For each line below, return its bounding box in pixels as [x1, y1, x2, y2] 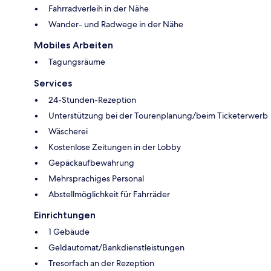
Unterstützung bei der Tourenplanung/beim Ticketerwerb [48, 110, 268, 122]
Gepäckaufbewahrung [48, 157, 134, 169]
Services [34, 77, 72, 90]
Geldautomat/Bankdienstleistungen [48, 242, 184, 253]
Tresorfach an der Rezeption [48, 258, 154, 269]
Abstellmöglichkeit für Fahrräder [48, 189, 170, 200]
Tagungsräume [48, 56, 105, 68]
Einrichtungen [34, 209, 96, 221]
